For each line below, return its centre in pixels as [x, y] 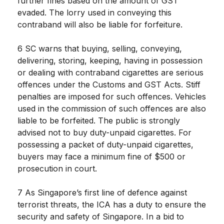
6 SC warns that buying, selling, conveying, [100, 49]
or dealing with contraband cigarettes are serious [110, 73]
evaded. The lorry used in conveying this [94, 13]
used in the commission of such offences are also [112, 109]
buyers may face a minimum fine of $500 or [101, 157]
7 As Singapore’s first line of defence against [102, 193]
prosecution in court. [57, 169]
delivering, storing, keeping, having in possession [110, 61]
